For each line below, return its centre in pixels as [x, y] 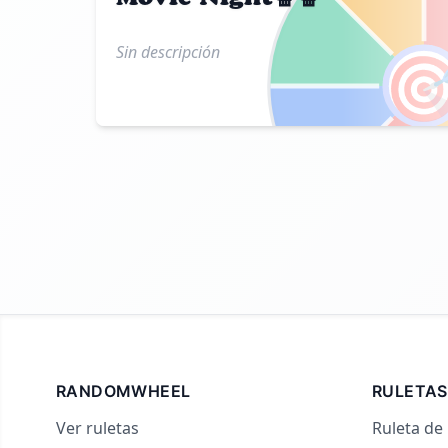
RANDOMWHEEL [123, 391]
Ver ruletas [97, 428]
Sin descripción [168, 52]
